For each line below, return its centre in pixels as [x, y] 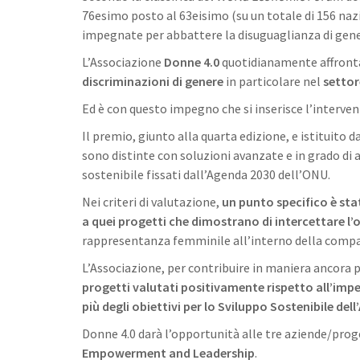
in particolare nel [274, 81]
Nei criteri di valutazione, [152, 202]
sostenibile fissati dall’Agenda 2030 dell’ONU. [206, 174]
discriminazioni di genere [154, 81]
